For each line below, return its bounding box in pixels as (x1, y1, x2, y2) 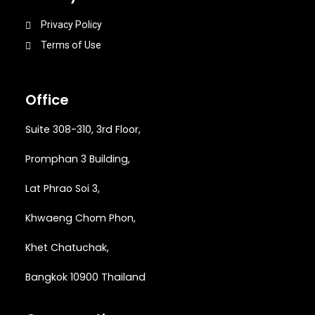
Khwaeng (25, 211, 75, 225)
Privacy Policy (40, 19, 102, 30)
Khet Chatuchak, (25, 240, 109, 255)
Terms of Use (40, 39, 101, 51)
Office (25, 90, 69, 110)
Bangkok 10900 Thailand (25, 270, 146, 284)
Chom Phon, (75, 211, 139, 225)
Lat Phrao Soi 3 (25, 181, 98, 195)
